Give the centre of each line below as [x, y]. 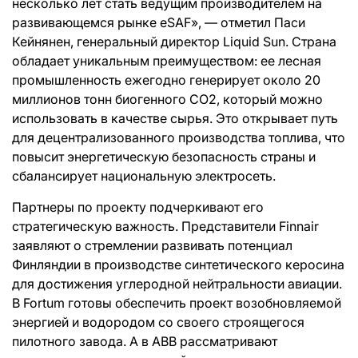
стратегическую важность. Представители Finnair [165, 226]
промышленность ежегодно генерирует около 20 [166, 80]
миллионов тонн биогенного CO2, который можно [167, 99]
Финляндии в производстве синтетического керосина [178, 264]
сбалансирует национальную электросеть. [144, 175]
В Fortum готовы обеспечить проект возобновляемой [177, 302]
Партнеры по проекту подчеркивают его [138, 207]
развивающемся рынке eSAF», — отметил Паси [159, 22]
